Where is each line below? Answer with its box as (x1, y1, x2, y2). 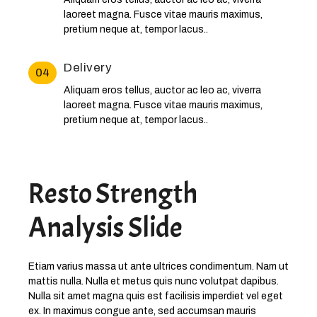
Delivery (64, 61, 112, 75)
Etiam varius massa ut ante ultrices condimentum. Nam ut (28, 261, 289, 272)
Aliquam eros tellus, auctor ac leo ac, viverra (64, 85, 261, 96)
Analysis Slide (28, 210, 183, 246)
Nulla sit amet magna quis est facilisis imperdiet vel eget (28, 291, 283, 302)
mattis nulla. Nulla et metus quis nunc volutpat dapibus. (28, 276, 279, 287)
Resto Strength (28, 176, 197, 212)
